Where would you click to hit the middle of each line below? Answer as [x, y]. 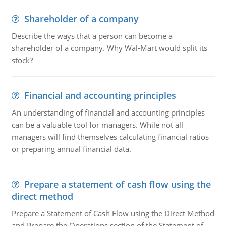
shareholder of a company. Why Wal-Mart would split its [109, 48]
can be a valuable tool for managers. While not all [97, 125]
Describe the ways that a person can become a [92, 36]
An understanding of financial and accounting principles [108, 112]
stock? [22, 60]
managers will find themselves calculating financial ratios [110, 137]
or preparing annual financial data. [71, 149]
